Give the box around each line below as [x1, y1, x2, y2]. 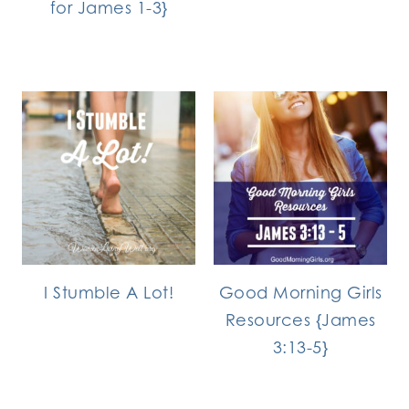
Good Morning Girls [218, 281, 383, 302]
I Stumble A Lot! [44, 281, 173, 302]
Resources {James [225, 309, 376, 330]
